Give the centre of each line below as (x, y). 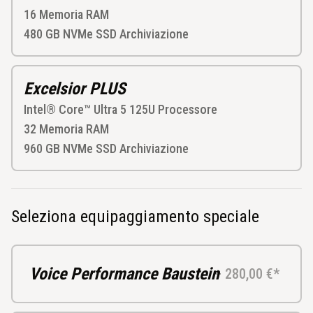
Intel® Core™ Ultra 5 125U (89, 109)
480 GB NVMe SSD (70, 34)
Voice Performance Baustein (124, 274)
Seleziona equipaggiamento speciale (135, 216)
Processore (188, 109)
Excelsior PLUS (75, 88)
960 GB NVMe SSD (70, 148)
